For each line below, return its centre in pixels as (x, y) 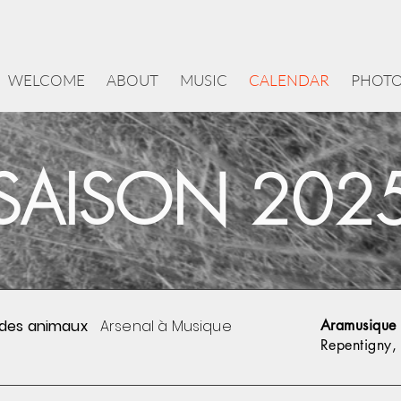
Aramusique (358, 325)
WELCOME (47, 80)
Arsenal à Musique (166, 326)
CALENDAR (289, 80)
